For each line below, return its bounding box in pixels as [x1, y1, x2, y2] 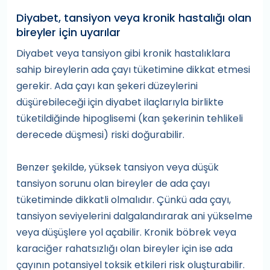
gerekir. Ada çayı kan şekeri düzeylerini [16, 79, 198, 93]
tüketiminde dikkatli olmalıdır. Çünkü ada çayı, [16, 193, 231, 207]
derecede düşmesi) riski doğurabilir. [16, 128, 184, 142]
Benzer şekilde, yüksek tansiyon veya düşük [16, 160, 219, 175]
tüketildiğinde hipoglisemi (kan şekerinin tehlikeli [16, 111, 243, 126]
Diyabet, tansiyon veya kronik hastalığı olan [16, 10, 251, 26]
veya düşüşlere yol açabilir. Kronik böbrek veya [16, 225, 236, 240]
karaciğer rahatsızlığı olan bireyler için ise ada [16, 242, 233, 256]
